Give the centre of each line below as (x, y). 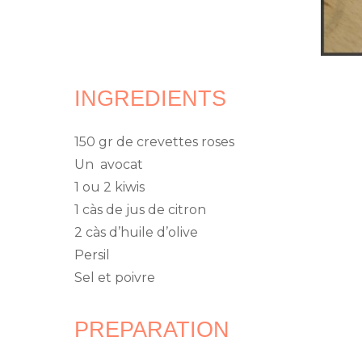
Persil (92, 255)
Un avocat (109, 164)
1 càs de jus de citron (140, 209)
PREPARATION (152, 329)
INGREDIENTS (150, 98)
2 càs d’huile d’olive (136, 232)
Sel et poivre (115, 277)
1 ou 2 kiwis (109, 187)
